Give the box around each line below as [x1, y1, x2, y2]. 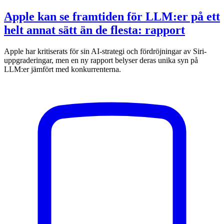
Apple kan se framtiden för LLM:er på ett [4, 10, 220, 23]
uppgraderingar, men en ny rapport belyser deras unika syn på [4, 56, 198, 65]
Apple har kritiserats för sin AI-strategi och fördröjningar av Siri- [4, 47, 206, 56]
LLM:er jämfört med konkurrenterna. [4, 65, 121, 74]
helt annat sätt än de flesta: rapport [4, 23, 185, 37]
